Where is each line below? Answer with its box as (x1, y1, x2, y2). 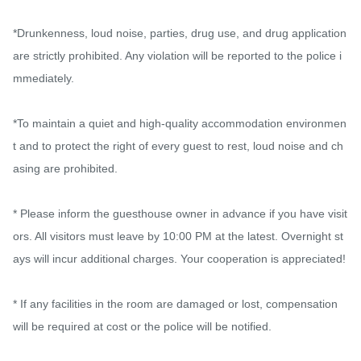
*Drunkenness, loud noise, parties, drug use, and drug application (13, 27, 346, 40)
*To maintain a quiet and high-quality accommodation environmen (13, 117, 346, 131)
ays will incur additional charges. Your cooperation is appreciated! (13, 252, 346, 266)
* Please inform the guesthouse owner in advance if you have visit (13, 207, 347, 221)
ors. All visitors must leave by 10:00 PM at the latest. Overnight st (13, 230, 343, 243)
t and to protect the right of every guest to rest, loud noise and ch (13, 139, 343, 153)
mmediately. (13, 72, 74, 85)
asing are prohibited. (13, 162, 118, 176)
